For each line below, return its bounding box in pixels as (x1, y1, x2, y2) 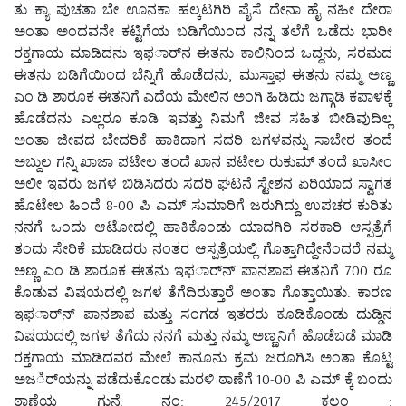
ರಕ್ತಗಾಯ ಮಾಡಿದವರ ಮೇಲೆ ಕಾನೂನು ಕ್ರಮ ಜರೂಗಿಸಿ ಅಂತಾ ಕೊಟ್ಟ (14, 347, 392, 366)
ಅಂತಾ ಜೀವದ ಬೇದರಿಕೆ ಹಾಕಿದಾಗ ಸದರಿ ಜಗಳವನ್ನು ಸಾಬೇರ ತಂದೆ (14, 130, 392, 149)
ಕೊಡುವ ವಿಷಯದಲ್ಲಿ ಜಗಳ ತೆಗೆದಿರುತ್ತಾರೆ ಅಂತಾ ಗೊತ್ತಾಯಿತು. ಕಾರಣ (14, 282, 392, 301)
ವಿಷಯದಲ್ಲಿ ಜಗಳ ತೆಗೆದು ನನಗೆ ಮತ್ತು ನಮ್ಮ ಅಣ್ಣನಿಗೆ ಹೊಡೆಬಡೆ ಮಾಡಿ (14, 325, 392, 344)
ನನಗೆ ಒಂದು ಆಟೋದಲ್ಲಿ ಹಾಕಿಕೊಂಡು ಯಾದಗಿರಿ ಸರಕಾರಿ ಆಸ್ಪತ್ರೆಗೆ (14, 217, 392, 236)
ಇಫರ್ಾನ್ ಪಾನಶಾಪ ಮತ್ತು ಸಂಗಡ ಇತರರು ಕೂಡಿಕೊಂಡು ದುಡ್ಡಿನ (14, 304, 392, 323)
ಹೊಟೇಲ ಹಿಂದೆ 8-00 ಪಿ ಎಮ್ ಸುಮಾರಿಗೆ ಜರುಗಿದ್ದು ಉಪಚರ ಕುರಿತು (14, 195, 392, 214)
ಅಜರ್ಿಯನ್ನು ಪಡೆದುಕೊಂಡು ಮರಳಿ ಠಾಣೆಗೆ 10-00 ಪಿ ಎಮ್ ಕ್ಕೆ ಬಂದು (14, 369, 392, 388)
